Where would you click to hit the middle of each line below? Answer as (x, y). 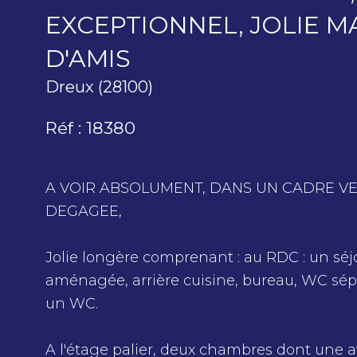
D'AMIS (88, 59)
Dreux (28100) (99, 87)
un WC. (72, 304)
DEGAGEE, (84, 212)
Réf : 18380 (90, 128)
